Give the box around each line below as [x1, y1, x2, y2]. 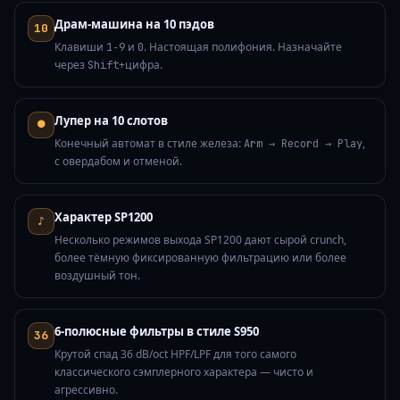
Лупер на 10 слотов [54, 112, 168, 129]
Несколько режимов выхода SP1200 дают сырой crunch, [54, 232, 346, 248]
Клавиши [54, 39, 106, 55]
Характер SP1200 [54, 209, 153, 226]
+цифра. [119, 57, 162, 73]
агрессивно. [54, 382, 118, 398]
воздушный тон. [54, 268, 140, 284]
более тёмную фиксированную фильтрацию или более [54, 250, 346, 266]
